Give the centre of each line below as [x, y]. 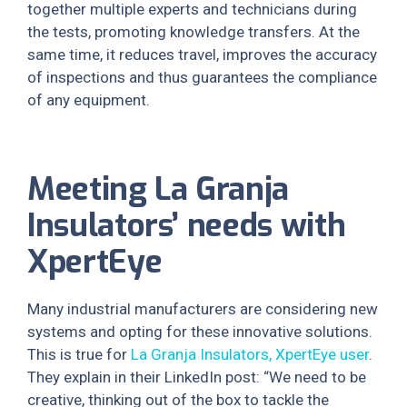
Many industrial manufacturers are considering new [203, 309]
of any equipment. [89, 100]
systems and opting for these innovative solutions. [200, 332]
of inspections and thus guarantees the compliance [202, 77]
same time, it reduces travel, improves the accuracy [202, 55]
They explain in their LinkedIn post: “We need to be [197, 377]
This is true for [79, 354]
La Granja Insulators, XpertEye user [250, 354]
